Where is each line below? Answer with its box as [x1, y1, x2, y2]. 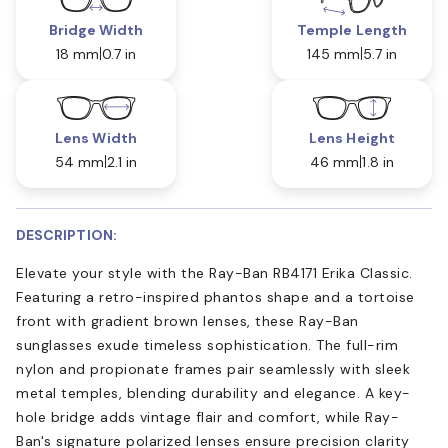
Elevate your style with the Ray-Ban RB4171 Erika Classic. [16, 263, 413, 282]
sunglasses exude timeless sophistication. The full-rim [16, 335, 398, 354]
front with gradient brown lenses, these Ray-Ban [16, 311, 359, 330]
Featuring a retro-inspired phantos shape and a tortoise [16, 287, 415, 306]
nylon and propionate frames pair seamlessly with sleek [16, 359, 410, 378]
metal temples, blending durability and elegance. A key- [16, 383, 411, 402]
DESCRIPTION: [16, 225, 117, 244]
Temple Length [297, 20, 407, 39]
